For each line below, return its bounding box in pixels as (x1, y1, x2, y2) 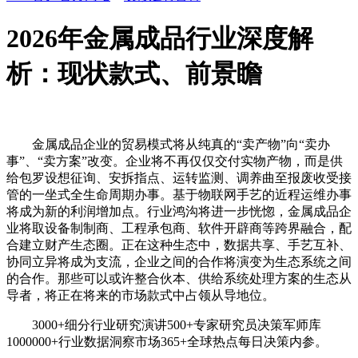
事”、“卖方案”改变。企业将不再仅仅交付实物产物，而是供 (6, 153, 343, 168)
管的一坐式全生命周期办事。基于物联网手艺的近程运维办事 (6, 187, 352, 201)
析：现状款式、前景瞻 (6, 59, 262, 89)
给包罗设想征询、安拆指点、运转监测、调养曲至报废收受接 (6, 170, 352, 185)
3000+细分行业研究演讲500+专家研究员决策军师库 (6, 317, 321, 332)
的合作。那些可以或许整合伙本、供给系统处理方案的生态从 (6, 271, 352, 285)
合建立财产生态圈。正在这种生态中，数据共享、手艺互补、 (6, 237, 352, 252)
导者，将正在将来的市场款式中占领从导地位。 (6, 288, 275, 302)
